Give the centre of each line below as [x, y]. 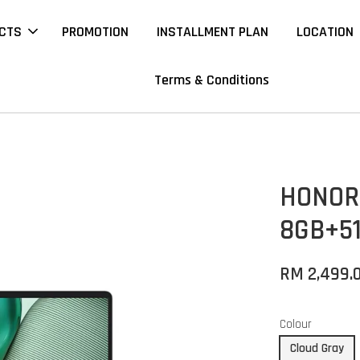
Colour [296, 324]
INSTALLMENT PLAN [213, 32]
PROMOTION [96, 32]
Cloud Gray [317, 348]
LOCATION [325, 32]
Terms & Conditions [212, 80]
